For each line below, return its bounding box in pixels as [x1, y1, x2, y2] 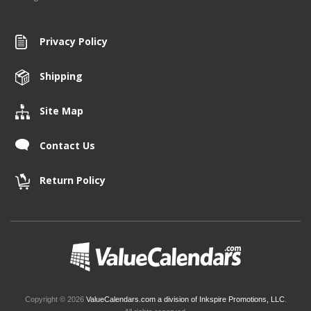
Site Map [40, 104, 83, 117]
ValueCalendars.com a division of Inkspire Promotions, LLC [85, 295, 285, 303]
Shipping [40, 69, 83, 83]
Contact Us [40, 139, 95, 152]
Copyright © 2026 [24, 295, 86, 303]
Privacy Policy [40, 35, 108, 48]
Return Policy [40, 174, 106, 187]
